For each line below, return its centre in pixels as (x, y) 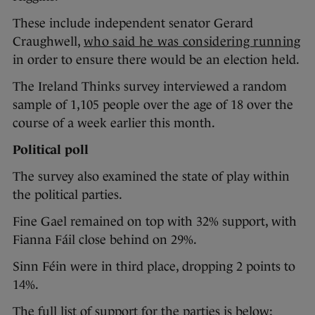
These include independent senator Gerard (133, 24)
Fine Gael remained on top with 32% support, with (155, 222)
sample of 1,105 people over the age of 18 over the (153, 105)
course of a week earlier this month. (114, 123)
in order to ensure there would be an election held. (156, 60)
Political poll (51, 150)
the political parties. (67, 195)
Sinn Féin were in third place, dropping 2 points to (154, 267)
